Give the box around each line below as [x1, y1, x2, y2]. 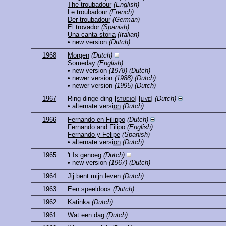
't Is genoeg [68, 151, 101, 159]
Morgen [68, 51, 89, 60]
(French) [109, 8, 134, 16]
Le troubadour [68, 8, 107, 16]
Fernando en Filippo [68, 116, 125, 124]
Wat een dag [68, 211, 104, 219]
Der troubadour [68, 16, 110, 24]
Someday [68, 59, 95, 67]
